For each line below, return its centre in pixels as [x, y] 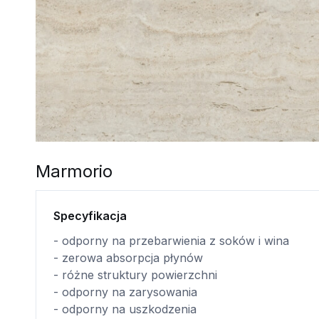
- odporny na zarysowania [125, 292]
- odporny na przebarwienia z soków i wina [171, 241]
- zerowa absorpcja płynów [128, 258]
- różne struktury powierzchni [135, 275]
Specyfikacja [90, 216]
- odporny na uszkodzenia [125, 309]
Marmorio [74, 171]
